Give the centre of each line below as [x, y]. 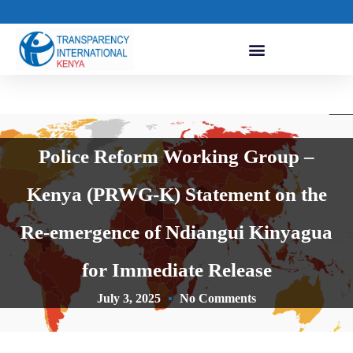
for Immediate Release [176, 270]
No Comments [218, 299]
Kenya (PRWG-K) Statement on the [176, 195]
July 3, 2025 [129, 299]
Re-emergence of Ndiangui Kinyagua [176, 232]
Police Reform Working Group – [176, 157]
